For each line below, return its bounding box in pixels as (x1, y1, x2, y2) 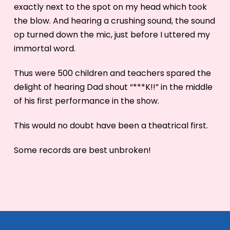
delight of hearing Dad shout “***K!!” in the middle (13, 81, 213, 93)
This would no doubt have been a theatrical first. (13, 119, 208, 131)
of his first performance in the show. (13, 94, 159, 107)
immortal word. (13, 42, 75, 54)
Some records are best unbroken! (13, 144, 151, 156)
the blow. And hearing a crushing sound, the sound (13, 14, 215, 27)
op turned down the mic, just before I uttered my (13, 28, 210, 41)
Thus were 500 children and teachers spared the (13, 67, 211, 79)
